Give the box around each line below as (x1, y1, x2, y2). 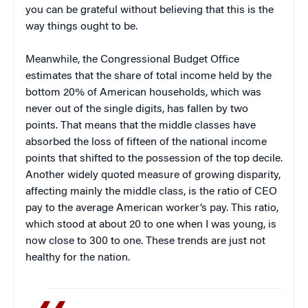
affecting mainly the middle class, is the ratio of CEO (25, 186, 277, 197)
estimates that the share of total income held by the (25, 70, 272, 82)
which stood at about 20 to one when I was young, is (25, 219, 276, 230)
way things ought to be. (25, 21, 137, 32)
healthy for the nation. (25, 252, 130, 263)
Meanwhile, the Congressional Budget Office (25, 54, 239, 65)
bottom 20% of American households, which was (25, 87, 261, 98)
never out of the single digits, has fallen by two (25, 103, 248, 115)
